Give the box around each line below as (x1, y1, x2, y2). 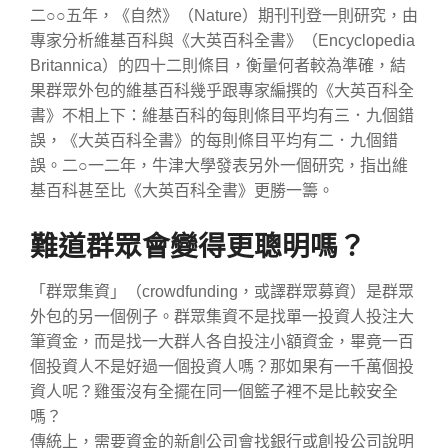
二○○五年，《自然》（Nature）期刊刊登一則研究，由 (30, 6, 418, 24)
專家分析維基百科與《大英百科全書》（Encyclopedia (30, 31, 415, 49)
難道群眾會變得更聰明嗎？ (30, 227, 366, 264)
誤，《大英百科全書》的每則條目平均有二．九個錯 (30, 131, 398, 149)
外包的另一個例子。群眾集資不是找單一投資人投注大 (30, 307, 414, 325)
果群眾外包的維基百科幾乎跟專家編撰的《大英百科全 (30, 81, 414, 99)
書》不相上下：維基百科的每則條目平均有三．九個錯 (30, 106, 414, 124)
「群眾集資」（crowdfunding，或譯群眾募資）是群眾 (30, 282, 414, 300)
